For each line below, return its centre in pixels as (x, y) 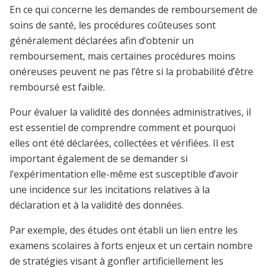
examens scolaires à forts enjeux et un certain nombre (131, 246)
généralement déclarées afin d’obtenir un (102, 41)
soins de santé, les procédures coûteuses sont (113, 25)
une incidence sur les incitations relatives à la (110, 190)
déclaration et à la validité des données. (98, 205)
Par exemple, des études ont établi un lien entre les (124, 230)
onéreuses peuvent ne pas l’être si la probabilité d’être (131, 72)
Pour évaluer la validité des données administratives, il (130, 112)
